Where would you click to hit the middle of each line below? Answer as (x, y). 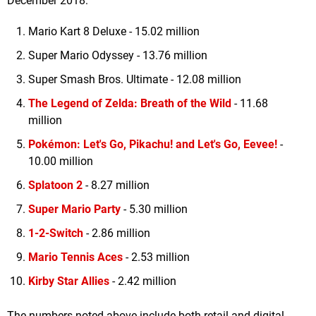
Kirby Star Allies (69, 281)
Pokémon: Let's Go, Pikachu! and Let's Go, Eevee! (153, 145)
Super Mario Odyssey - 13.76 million (118, 56)
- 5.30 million (154, 209)
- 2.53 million (156, 257)
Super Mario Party (74, 209)
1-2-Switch (56, 233)
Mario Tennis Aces (75, 257)
